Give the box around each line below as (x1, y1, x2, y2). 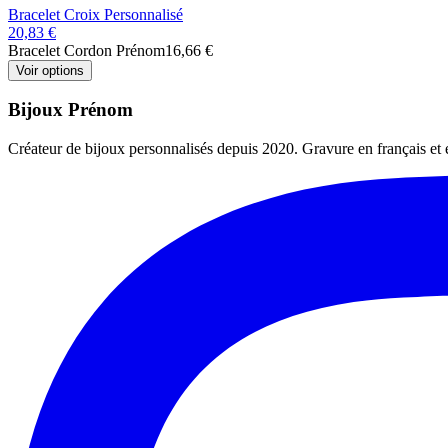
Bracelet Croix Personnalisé (8, 5, 183, 23)
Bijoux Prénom (8, 99, 133, 121)
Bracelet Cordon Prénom (8, 41, 165, 59)
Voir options (16, 62, 84, 78)
